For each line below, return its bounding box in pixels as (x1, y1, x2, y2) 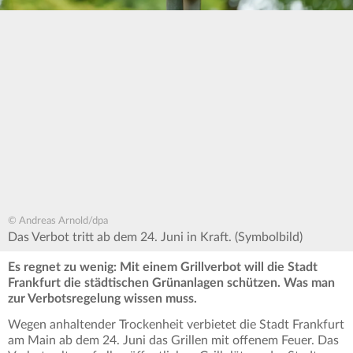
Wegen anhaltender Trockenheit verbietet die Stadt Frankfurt (8, 318, 344, 332)
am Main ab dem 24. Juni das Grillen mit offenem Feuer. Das (8, 334, 339, 347)
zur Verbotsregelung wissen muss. (8, 292, 197, 306)
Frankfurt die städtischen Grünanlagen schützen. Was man (8, 277, 335, 290)
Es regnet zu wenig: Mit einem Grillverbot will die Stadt (8, 261, 318, 274)
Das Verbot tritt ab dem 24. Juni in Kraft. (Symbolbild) (8, 231, 303, 244)
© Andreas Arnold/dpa (8, 216, 108, 227)
